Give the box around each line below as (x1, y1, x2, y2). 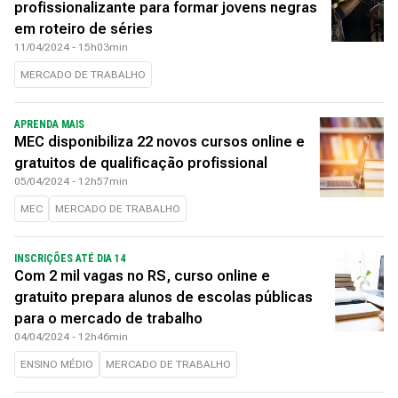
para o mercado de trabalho (14, 310, 203, 327)
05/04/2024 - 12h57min (14, 175, 128, 187)
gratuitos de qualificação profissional (14, 155, 267, 171)
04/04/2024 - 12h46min (14, 330, 128, 343)
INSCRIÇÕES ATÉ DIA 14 (14, 252, 125, 265)
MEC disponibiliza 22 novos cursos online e (14, 133, 305, 150)
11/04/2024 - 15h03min (14, 41, 128, 53)
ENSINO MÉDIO (20, 358, 93, 370)
